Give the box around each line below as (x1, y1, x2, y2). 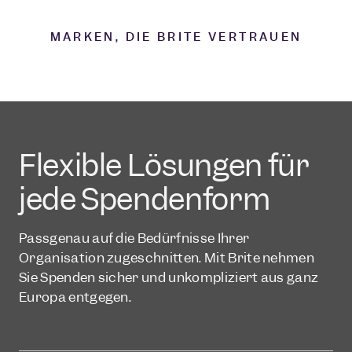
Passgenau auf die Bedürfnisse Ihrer (19, 229, 250, 247)
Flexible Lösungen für (19, 145, 310, 185)
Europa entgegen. (19, 288, 132, 306)
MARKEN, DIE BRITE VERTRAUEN (49, 29, 302, 45)
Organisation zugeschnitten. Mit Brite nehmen (19, 249, 315, 266)
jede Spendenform (19, 179, 270, 219)
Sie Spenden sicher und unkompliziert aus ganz (19, 269, 319, 286)
